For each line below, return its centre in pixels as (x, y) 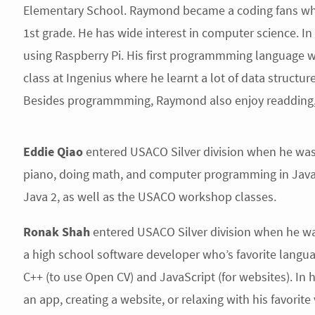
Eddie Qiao (53, 152)
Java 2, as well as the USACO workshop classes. (149, 197)
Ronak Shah (56, 232)
